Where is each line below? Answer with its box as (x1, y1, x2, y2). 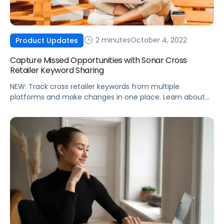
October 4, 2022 (130, 35, 187, 45)
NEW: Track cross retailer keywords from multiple (10, 81, 179, 91)
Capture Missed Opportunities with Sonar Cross (10, 54, 187, 66)
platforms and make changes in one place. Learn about (10, 91, 205, 102)
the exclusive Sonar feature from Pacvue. (10, 102, 155, 112)
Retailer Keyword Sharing (10, 64, 104, 76)
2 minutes (93, 35, 130, 45)
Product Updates (15, 35, 78, 45)
